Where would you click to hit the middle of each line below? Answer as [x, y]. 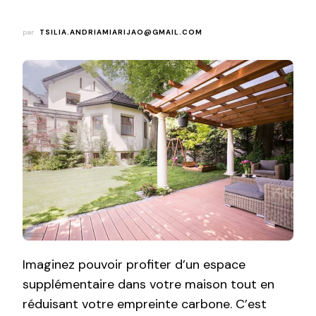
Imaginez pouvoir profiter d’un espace [134, 264]
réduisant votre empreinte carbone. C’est [145, 304]
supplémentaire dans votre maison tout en [148, 284]
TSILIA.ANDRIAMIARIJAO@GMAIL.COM [121, 32]
